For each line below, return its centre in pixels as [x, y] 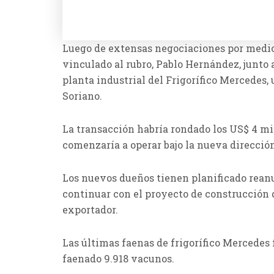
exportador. [90, 209]
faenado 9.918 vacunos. [118, 258]
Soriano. [82, 95]
